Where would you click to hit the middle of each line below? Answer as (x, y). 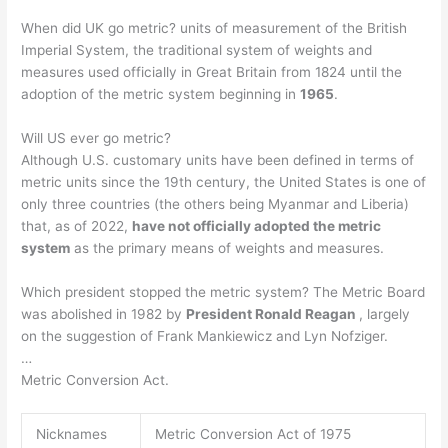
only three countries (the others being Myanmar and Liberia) (215, 204)
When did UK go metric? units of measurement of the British (214, 28)
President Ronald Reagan (273, 314)
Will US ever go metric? (96, 138)
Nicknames (71, 433)
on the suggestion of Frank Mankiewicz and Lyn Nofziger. (205, 336)
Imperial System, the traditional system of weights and (197, 50)
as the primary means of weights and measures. (227, 248)
